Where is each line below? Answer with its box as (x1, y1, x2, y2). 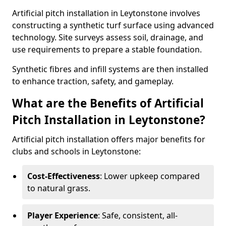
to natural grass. (27, 183, 90, 194)
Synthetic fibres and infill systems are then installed (12, 64, 208, 75)
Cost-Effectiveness (27, 171, 100, 182)
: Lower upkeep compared (100, 171, 200, 182)
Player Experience (27, 210, 98, 221)
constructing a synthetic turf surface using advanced (12, 20, 214, 31)
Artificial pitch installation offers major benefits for (12, 134, 205, 145)
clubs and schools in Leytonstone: (12, 146, 141, 157)
